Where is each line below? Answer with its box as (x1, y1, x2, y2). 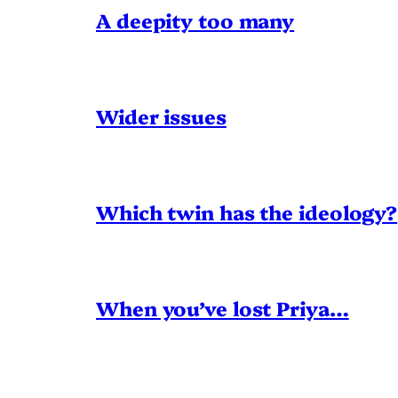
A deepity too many (96, 6, 295, 35)
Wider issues (96, 102, 227, 131)
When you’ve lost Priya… (96, 294, 349, 322)
